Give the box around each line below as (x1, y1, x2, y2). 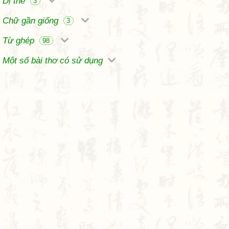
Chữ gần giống (3, 16, 61, 26)
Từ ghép (3, 36, 37, 45)
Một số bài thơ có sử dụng (3, 56, 105, 65)
